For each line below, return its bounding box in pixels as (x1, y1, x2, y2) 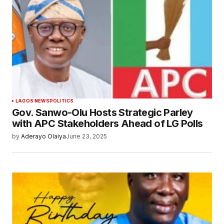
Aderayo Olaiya (21, 132, 66, 140)
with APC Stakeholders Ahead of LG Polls (12, 117, 203, 130)
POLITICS (49, 98, 74, 104)
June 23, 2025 (66, 132, 107, 140)
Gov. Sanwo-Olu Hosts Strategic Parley (12, 106, 193, 119)
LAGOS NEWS (15, 98, 49, 104)
